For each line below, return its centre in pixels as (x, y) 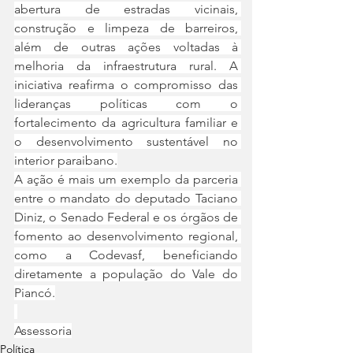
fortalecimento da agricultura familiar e (126, 123)
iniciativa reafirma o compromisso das (126, 85)
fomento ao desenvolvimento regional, (126, 236)
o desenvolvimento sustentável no (126, 141)
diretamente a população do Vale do (126, 274)
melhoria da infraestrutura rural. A (126, 66)
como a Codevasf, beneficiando (126, 255)
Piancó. (35, 293)
